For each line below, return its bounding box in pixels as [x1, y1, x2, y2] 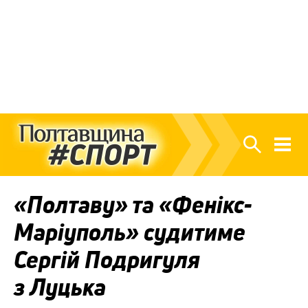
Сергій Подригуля [14, 244, 200, 276]
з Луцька [14, 272, 106, 304]
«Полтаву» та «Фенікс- [14, 189, 252, 221]
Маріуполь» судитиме [14, 217, 245, 249]
